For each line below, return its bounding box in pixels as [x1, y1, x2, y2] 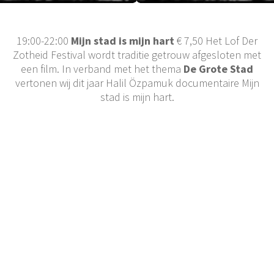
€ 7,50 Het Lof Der [174, 33, 257, 48]
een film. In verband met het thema [21, 61, 183, 76]
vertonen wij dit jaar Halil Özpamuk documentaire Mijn [15, 75, 259, 90]
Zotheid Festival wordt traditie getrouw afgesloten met [13, 47, 261, 62]
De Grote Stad [183, 61, 253, 76]
